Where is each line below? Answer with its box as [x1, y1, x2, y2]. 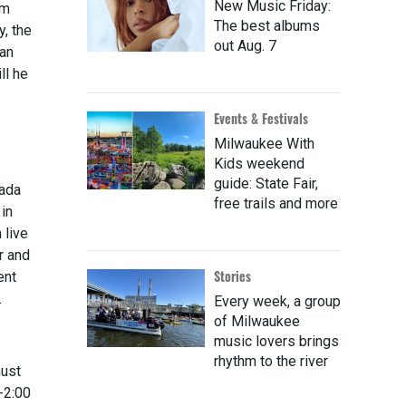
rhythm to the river [214, 353, 328, 371]
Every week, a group [214, 293, 341, 311]
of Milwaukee [214, 313, 300, 331]
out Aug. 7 [214, 37, 276, 55]
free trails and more [214, 195, 338, 213]
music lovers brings [214, 333, 339, 351]
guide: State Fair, [214, 175, 318, 193]
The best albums [214, 17, 320, 35]
